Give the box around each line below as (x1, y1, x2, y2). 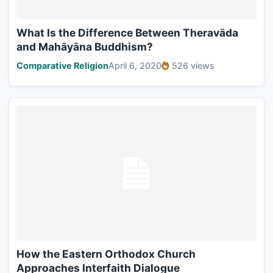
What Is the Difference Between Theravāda (16, 26, 238, 40)
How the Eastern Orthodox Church (16, 247, 196, 260)
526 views (172, 60, 214, 71)
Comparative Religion (16, 60, 108, 71)
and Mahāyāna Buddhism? (16, 40, 153, 54)
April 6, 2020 (108, 60, 161, 71)
